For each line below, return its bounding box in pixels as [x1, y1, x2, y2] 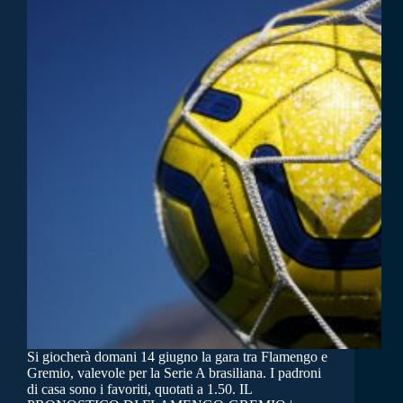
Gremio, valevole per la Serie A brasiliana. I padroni [27, 365, 321, 381]
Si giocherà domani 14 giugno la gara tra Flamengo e [27, 349, 327, 365]
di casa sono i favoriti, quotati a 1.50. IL [27, 381, 252, 398]
